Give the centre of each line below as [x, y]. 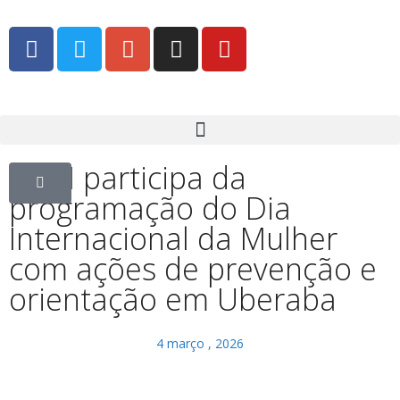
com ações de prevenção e [193, 269]
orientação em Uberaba [173, 299]
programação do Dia [150, 208]
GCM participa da [128, 178]
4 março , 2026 [200, 343]
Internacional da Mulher [173, 238]
